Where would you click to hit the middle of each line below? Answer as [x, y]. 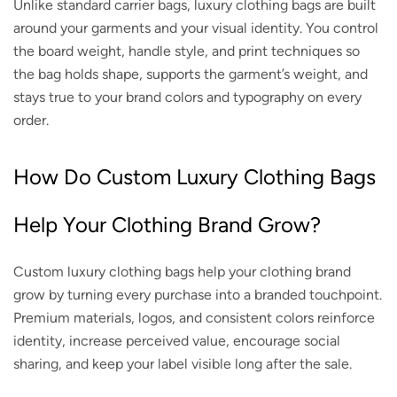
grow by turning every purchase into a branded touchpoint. [198, 294]
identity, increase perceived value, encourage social [177, 340]
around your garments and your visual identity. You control [196, 27]
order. [31, 120]
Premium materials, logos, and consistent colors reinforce [194, 317]
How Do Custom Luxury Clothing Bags [195, 176]
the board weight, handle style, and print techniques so [187, 51]
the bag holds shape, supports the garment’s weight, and [191, 74]
